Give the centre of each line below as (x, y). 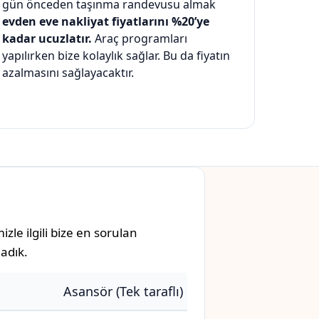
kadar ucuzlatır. (47, 39)
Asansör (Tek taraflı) (123, 292)
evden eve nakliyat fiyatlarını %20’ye (106, 22)
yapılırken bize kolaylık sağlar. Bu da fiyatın (116, 56)
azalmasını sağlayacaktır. (68, 73)
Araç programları (140, 39)
